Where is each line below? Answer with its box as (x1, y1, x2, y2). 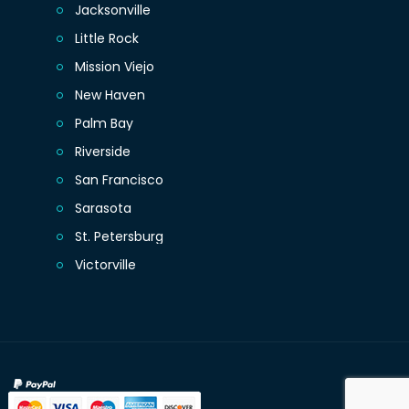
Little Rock (75, 29, 140, 48)
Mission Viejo (75, 58, 155, 77)
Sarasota (75, 199, 132, 218)
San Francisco (75, 171, 164, 190)
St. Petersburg (75, 227, 164, 246)
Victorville (75, 256, 137, 275)
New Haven (75, 86, 146, 105)
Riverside (75, 142, 131, 162)
